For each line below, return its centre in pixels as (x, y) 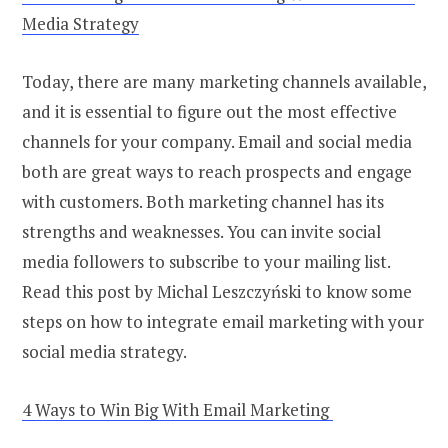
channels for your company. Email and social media (217, 142)
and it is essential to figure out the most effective (209, 112)
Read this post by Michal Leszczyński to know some (217, 292)
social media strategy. (104, 352)
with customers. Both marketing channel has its (203, 202)
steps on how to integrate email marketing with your (223, 322)
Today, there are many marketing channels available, (224, 82)
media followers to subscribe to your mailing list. (206, 262)
